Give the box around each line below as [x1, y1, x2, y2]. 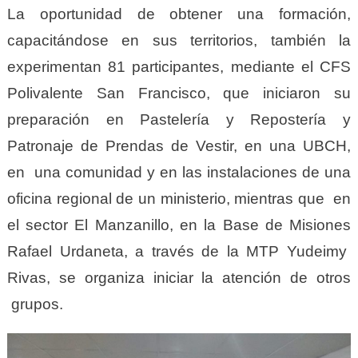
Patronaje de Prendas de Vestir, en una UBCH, [6, 137, 352, 154]
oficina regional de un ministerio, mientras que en [6, 189, 352, 207]
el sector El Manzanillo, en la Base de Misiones [6, 216, 352, 233]
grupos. [6, 295, 63, 312]
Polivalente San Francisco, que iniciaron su [6, 84, 352, 101]
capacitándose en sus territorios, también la [6, 31, 352, 49]
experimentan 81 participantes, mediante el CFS [6, 58, 352, 75]
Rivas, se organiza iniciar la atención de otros [6, 268, 352, 286]
